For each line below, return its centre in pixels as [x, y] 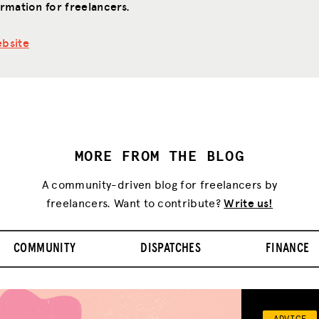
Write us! [249, 202]
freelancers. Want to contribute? [135, 202]
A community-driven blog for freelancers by [159, 184]
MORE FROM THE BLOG [159, 155]
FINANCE [287, 248]
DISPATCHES [171, 248]
